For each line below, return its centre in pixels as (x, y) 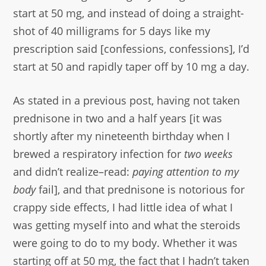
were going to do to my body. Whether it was (126, 243)
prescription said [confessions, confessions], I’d (132, 49)
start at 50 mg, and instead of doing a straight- (129, 13)
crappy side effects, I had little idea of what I (123, 208)
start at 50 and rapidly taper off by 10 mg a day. (132, 67)
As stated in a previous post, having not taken (127, 101)
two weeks (209, 154)
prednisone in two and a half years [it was (118, 118)
